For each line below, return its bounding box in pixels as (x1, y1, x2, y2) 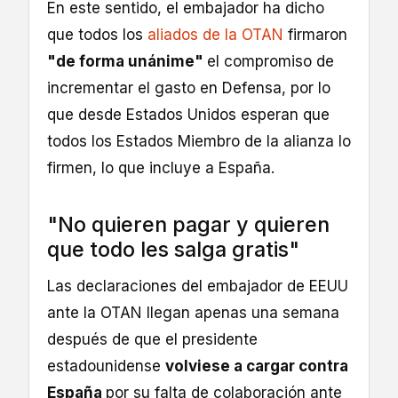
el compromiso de (207, 52, 334, 71)
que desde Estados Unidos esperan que (47, 106, 330, 124)
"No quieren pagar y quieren (47, 211, 330, 238)
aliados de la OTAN (147, 26, 283, 44)
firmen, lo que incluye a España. (47, 159, 279, 178)
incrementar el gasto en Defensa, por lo (47, 79, 330, 98)
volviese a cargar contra (165, 357, 348, 376)
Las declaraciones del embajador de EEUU (47, 277, 348, 296)
